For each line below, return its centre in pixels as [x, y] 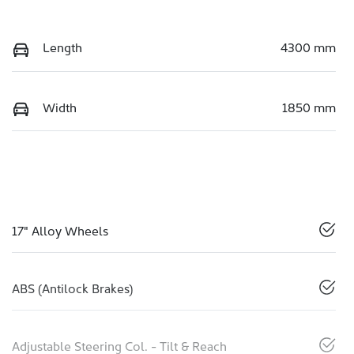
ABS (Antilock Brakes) [72, 288]
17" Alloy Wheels [60, 230]
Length [62, 47]
